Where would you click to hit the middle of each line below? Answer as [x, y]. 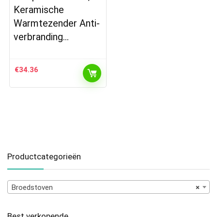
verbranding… [41, 37]
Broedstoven [32, 187]
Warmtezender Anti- [57, 23]
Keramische [39, 9]
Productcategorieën [44, 156]
